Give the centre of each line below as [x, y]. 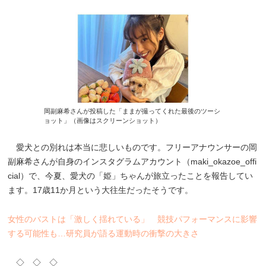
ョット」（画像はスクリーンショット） [103, 120]
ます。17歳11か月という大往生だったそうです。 [101, 190]
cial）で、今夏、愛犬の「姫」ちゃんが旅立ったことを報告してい [131, 175]
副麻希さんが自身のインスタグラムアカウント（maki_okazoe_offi [132, 161]
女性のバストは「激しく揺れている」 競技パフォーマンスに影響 [133, 219]
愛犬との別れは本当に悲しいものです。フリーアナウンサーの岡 [133, 147]
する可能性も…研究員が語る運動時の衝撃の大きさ [104, 233]
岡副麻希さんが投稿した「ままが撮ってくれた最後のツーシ [132, 111]
